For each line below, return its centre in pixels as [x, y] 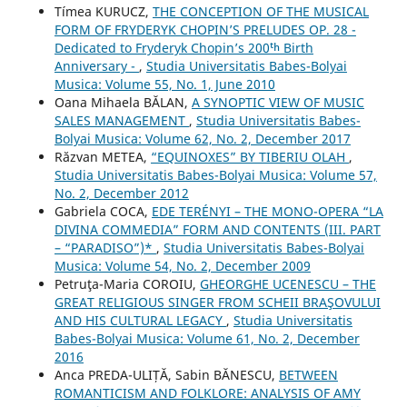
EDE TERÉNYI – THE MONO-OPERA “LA [267, 212]
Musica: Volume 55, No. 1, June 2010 [164, 84]
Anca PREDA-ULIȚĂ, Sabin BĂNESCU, [166, 375]
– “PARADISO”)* [105, 248]
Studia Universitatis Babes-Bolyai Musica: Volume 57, [215, 175]
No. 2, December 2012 [121, 194]
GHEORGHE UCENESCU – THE [288, 284]
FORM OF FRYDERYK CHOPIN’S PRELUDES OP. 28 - [205, 30]
